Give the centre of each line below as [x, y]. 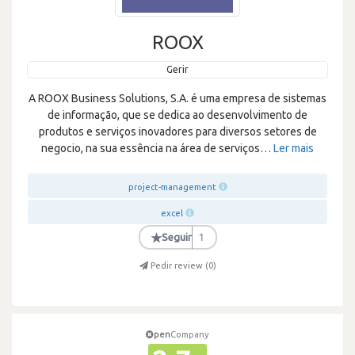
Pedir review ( [179, 265]
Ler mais [294, 148]
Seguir [177, 237]
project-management [172, 187]
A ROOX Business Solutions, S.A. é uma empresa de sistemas [177, 98]
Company [190, 334]
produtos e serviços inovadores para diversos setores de [177, 132]
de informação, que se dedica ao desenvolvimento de [177, 115]
